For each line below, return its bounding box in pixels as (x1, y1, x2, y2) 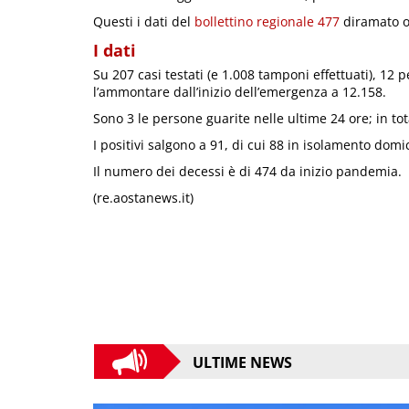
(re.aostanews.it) (93, 188, 194, 206)
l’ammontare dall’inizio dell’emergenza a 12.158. (93, 82, 386, 100)
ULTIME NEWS (193, 352, 292, 373)
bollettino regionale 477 (194, 12, 340, 30)
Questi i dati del (93, 12, 194, 30)
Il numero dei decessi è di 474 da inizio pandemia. (93, 162, 402, 180)
